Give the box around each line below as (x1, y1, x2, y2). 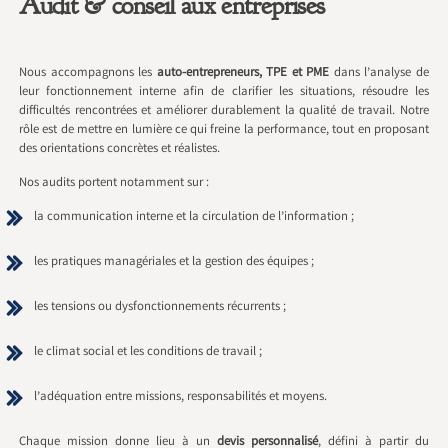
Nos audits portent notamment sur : (19, 173, 210, 193)
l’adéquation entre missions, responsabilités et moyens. (34, 387, 328, 407)
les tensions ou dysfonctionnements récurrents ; (34, 297, 287, 317)
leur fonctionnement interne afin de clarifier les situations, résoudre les (19, 82, 429, 102)
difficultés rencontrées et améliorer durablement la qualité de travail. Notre (19, 101, 429, 121)
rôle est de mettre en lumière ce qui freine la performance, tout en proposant (19, 120, 429, 140)
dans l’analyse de (329, 63, 429, 83)
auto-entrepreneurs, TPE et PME (156, 63, 330, 83)
